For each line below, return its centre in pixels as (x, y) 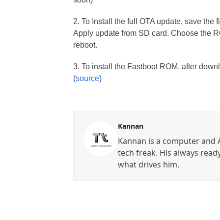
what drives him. (149, 165)
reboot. (85, 45)
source (88, 78)
